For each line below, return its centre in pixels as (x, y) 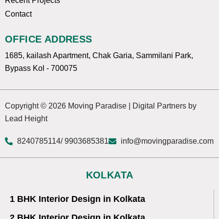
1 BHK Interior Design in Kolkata (77, 199)
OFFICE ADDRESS (49, 39)
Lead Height (26, 119)
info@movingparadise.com (167, 141)
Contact (18, 14)
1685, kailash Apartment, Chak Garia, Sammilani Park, (99, 55)
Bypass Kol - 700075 (41, 68)
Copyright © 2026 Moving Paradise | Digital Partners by (101, 106)
